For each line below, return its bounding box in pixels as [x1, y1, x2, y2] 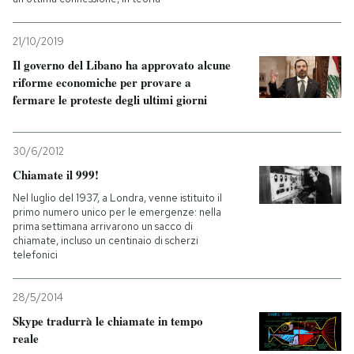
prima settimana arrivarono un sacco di [13, 220, 193, 233]
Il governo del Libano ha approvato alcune [13, 56, 231, 73]
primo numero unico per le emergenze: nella [13, 205, 221, 219]
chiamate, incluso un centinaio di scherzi [13, 234, 198, 247]
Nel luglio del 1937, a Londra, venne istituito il [13, 191, 222, 205]
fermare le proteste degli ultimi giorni [13, 91, 207, 108]
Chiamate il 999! [13, 166, 99, 183]
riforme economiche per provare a [13, 73, 191, 91]
